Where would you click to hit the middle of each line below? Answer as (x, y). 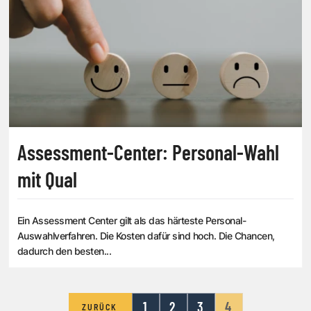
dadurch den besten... (65, 251)
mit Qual (47, 179)
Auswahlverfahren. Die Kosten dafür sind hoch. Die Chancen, (146, 236)
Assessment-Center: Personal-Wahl (148, 152)
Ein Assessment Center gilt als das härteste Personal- (132, 221)
